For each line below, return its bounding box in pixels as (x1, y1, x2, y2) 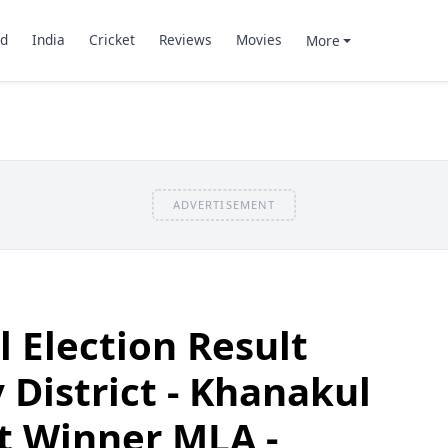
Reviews (158, 30, 212, 50)
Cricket (88, 30, 135, 50)
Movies (235, 30, 282, 50)
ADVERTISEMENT (172, 196, 276, 212)
